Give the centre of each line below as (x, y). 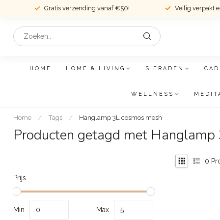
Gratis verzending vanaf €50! (87, 8)
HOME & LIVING (96, 69)
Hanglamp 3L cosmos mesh (121, 117)
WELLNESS (152, 94)
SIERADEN (165, 69)
